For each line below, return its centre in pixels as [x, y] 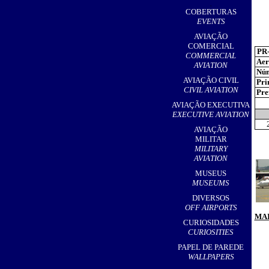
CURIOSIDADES [211, 222]
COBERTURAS [211, 12]
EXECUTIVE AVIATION [211, 114]
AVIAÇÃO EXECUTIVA [211, 105]
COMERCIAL [211, 46]
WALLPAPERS [211, 257]
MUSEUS [211, 173]
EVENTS [211, 21]
